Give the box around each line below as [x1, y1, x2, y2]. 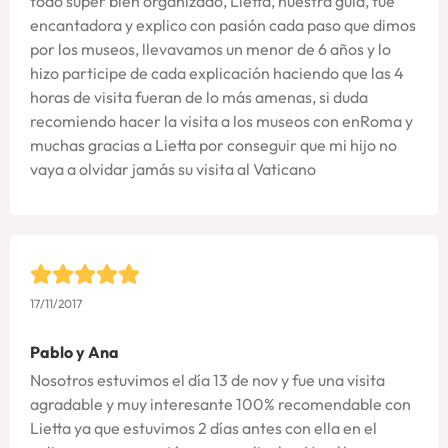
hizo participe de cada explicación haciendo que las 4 [30, 62, 404, 83]
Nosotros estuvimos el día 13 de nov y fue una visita [30, 369, 385, 390]
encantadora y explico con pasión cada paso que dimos [30, 14, 416, 35]
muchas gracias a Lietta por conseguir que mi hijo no [30, 134, 397, 155]
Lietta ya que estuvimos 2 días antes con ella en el [30, 417, 377, 438]
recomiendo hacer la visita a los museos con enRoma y [30, 110, 413, 131]
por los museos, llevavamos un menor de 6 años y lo [30, 38, 391, 59]
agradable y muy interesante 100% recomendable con [30, 393, 411, 414]
